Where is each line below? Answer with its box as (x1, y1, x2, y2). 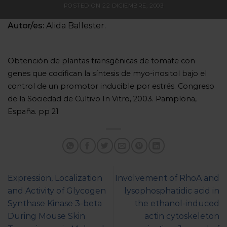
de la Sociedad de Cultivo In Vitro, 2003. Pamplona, (8, 94, 197, 104)
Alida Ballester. (44, 20, 106, 30)
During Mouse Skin (8, 211, 85, 221)
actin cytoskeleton (144, 211, 219, 221)
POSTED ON (63, 2, 103, 9)
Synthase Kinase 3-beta (8, 199, 102, 209)
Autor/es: (8, 20, 44, 30)
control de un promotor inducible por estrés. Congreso (8, 82, 214, 91)
